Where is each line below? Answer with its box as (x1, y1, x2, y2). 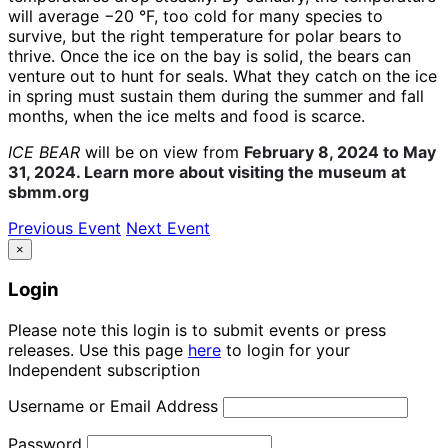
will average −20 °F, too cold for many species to (8, 5, 383, 26)
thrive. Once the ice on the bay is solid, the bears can (8, 45, 411, 66)
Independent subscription (8, 359, 200, 380)
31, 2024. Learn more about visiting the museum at (8, 161, 406, 182)
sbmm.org (8, 181, 89, 202)
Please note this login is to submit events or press (8, 319, 386, 340)
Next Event (126, 217, 210, 238)
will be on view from (85, 141, 244, 162)
